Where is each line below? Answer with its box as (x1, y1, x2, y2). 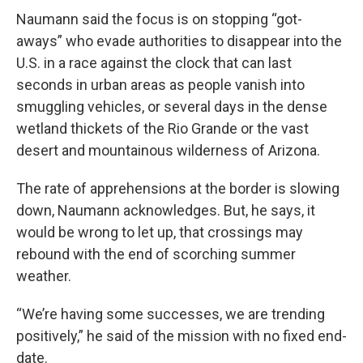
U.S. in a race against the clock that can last (16, 54, 292, 71)
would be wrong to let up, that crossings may (16, 224, 303, 241)
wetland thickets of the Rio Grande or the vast (16, 120, 309, 137)
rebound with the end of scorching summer (16, 246, 296, 263)
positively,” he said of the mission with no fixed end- (16, 327, 347, 344)
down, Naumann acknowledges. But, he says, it (16, 202, 315, 219)
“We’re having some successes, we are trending (16, 305, 325, 322)
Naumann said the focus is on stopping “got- (16, 11, 302, 28)
